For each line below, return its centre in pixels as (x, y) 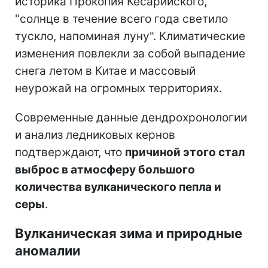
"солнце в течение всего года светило (121, 19)
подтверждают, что (70, 152)
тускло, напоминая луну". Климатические (130, 36)
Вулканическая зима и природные (129, 233)
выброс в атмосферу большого (105, 169)
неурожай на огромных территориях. (118, 88)
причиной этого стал (185, 152)
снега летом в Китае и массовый (105, 71)
